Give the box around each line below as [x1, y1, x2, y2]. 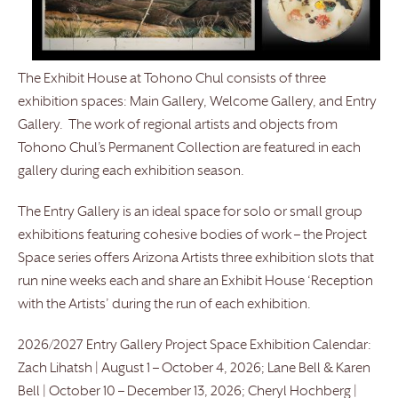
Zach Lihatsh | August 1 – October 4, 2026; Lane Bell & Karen [18, 362, 370, 376]
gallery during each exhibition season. [18, 164, 244, 179]
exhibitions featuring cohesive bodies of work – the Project [18, 228, 367, 243]
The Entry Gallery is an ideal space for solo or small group [18, 205, 362, 219]
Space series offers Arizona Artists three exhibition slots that [18, 251, 374, 266]
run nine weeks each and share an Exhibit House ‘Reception [18, 275, 373, 289]
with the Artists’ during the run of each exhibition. [18, 298, 311, 312]
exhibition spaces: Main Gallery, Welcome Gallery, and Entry [18, 95, 377, 109]
